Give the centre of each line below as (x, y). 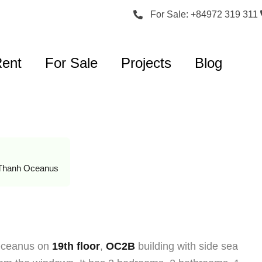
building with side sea (188, 247)
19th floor (76, 247)
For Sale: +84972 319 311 (204, 14)
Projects (146, 63)
